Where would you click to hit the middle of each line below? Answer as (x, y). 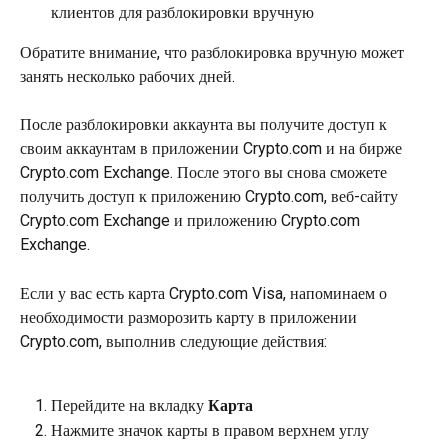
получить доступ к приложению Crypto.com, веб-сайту (211, 197)
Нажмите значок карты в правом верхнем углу (210, 430)
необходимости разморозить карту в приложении (190, 317)
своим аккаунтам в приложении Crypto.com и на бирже (213, 149)
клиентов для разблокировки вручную (182, 12)
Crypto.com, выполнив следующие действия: (173, 341)
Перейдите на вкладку (129, 406)
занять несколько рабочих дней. (127, 76)
